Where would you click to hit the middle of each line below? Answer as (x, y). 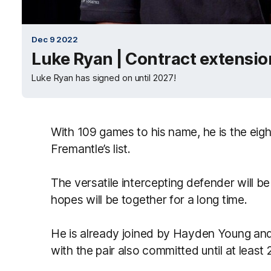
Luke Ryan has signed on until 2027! (104, 78)
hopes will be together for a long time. (149, 200)
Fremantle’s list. (91, 149)
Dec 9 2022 (55, 39)
